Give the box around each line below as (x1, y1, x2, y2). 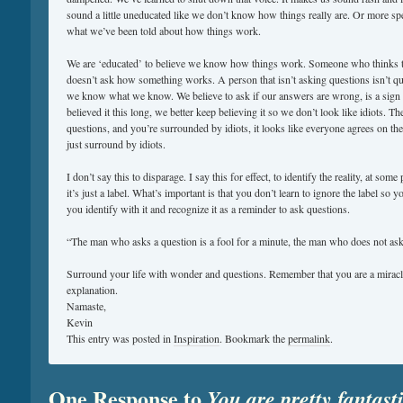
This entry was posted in (67, 330, 174, 345)
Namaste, (67, 298, 106, 313)
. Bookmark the (219, 330, 288, 345)
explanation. (67, 282, 118, 297)
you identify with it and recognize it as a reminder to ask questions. (67, 201, 350, 216)
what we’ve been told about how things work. (67, 22, 261, 38)
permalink (288, 330, 330, 345)
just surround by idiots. (67, 136, 166, 151)
